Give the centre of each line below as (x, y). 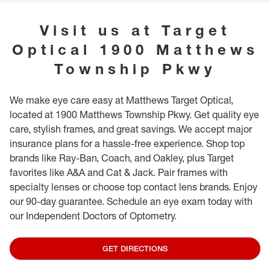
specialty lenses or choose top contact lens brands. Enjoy (133, 187)
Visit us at (96, 30)
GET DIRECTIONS (135, 249)
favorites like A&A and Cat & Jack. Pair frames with (119, 173)
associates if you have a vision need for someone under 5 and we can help (131, 11)
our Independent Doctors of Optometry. (93, 216)
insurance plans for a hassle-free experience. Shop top (127, 144)
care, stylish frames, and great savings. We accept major (131, 129)
